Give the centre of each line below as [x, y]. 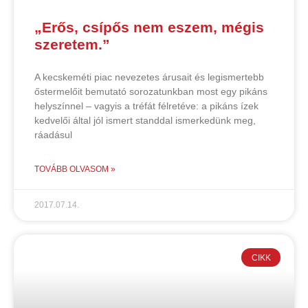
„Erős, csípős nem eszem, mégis [149, 27]
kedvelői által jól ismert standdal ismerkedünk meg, [145, 121]
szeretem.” [72, 45]
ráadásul [53, 135]
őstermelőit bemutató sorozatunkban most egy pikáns [151, 92]
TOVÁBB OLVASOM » [75, 169]
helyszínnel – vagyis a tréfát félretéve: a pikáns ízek [146, 106]
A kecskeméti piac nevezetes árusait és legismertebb [149, 77]
